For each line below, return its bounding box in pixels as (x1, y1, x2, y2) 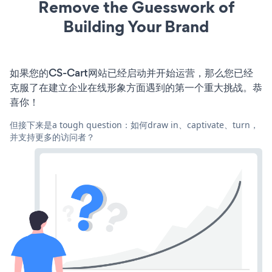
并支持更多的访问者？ (10, 131, 95, 143)
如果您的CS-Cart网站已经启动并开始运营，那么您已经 (10, 65, 253, 80)
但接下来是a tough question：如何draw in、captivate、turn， (10, 118, 259, 131)
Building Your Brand (63, 15, 209, 38)
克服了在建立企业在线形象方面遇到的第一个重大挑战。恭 (10, 80, 262, 95)
